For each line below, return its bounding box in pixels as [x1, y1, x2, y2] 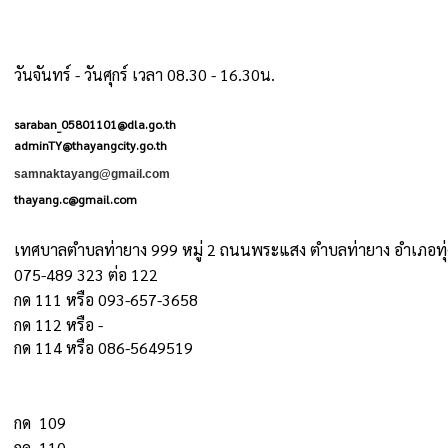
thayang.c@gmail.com [14, 191, 137, 207]
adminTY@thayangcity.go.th [14, 137, 167, 153]
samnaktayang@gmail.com [14, 167, 170, 181]
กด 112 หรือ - [14, 314, 103, 335]
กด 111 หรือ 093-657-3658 [14, 289, 198, 310]
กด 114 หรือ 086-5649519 [14, 337, 193, 358]
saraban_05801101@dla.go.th [14, 116, 176, 132]
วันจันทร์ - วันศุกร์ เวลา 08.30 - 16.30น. [14, 64, 275, 85]
